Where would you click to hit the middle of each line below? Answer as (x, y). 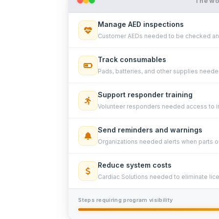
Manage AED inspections (141, 24)
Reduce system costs (135, 165)
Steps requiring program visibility (126, 200)
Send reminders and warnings (150, 130)
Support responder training (145, 95)
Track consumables (132, 59)
